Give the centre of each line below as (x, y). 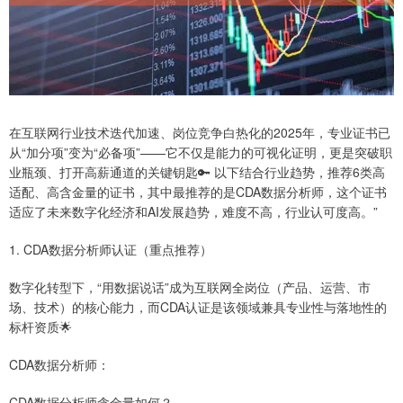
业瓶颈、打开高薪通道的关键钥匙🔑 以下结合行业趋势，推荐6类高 (197, 172)
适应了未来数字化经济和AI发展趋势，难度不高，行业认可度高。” (193, 212)
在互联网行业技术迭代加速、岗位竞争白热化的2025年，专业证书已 (200, 133)
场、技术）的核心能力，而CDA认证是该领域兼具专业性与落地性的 (198, 307)
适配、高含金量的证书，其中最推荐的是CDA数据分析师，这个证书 (198, 192)
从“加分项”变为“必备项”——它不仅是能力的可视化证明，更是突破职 (201, 152)
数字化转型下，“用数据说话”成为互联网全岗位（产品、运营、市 (190, 287)
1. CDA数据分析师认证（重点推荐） (111, 250)
